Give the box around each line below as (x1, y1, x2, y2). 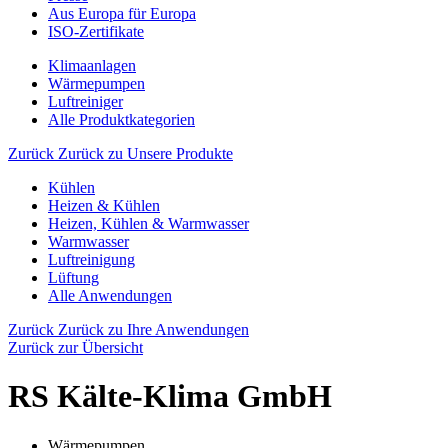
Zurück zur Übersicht (8, 339, 143, 356)
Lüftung (48, 269, 99, 286)
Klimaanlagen (48, 57, 136, 74)
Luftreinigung (48, 251, 135, 268)
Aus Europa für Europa (48, 5, 196, 22)
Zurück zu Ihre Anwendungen (58, 321, 249, 338)
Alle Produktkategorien (48, 111, 195, 128)
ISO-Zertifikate (48, 23, 144, 40)
